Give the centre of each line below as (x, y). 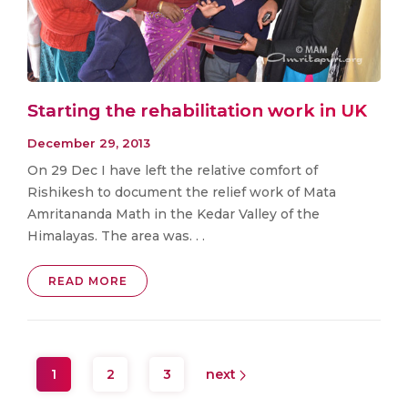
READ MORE (87, 280)
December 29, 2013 (89, 143)
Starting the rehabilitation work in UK (197, 111)
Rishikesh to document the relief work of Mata (182, 192)
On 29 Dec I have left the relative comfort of (173, 170)
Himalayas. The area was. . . (116, 235)
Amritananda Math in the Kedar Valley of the (173, 214)
